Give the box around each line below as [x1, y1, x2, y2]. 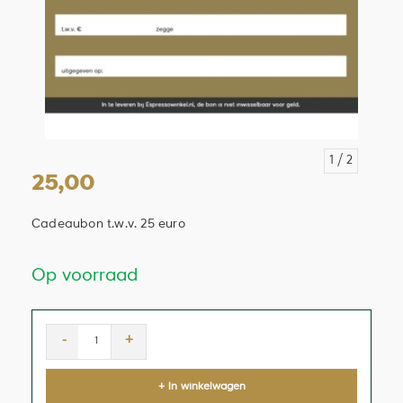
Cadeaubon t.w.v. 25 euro [31, 217, 185, 230]
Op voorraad [31, 266, 138, 285]
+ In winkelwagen [157, 381, 246, 392]
